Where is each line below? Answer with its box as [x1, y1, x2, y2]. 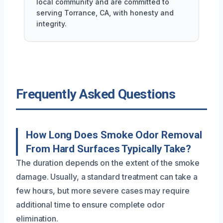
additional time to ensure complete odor [16, 199, 165, 210]
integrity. [36, 19, 67, 28]
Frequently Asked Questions [16, 86, 176, 102]
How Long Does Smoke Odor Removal [26, 128, 202, 141]
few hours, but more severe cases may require [16, 185, 190, 196]
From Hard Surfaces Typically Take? [26, 142, 192, 155]
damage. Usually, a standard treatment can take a [16, 171, 198, 182]
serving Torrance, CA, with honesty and [36, 8, 174, 17]
